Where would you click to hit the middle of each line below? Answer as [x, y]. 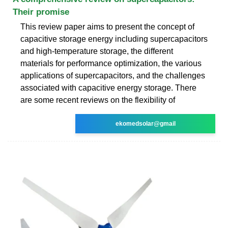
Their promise [41, 12]
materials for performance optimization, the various [111, 63]
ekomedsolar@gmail [145, 123]
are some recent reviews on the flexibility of [98, 100]
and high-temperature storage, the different [97, 51]
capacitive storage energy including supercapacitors [114, 39]
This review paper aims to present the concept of [107, 26]
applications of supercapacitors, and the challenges [113, 75]
